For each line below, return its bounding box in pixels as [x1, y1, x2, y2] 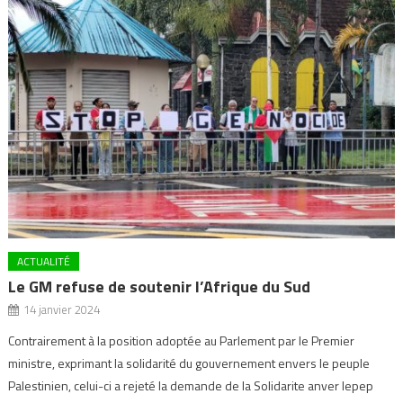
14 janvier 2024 [23, 300, 101, 319]
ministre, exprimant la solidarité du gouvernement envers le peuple [8, 354, 371, 373]
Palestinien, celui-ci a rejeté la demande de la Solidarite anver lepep [8, 376, 374, 396]
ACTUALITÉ [17, 253, 71, 271]
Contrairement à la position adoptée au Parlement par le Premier [8, 331, 355, 351]
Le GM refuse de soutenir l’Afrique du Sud [8, 274, 311, 300]
